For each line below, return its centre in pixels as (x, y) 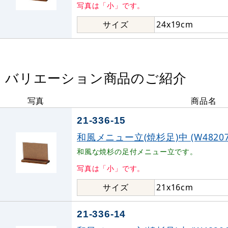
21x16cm (175, 187)
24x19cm (175, 24)
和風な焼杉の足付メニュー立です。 (137, 151)
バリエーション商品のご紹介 (96, 78)
